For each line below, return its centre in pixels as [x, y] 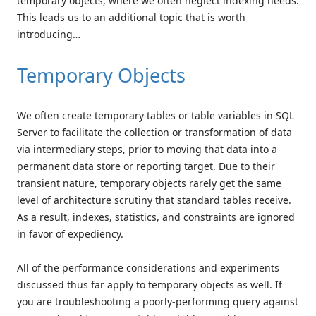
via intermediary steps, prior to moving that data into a [147, 149]
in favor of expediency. [70, 233]
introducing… [49, 34]
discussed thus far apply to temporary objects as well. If [150, 284]
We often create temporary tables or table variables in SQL [156, 115]
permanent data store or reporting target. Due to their [146, 166]
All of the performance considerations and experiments [148, 267]
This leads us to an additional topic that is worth [131, 17]
